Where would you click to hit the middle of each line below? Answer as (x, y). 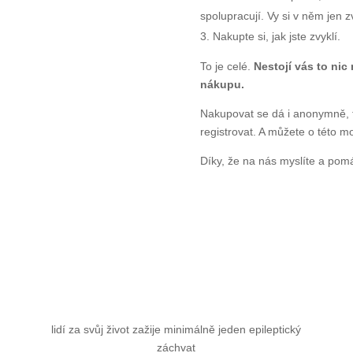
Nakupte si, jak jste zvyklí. (276, 36)
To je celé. (225, 66)
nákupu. (222, 84)
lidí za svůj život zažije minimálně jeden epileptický (176, 329)
